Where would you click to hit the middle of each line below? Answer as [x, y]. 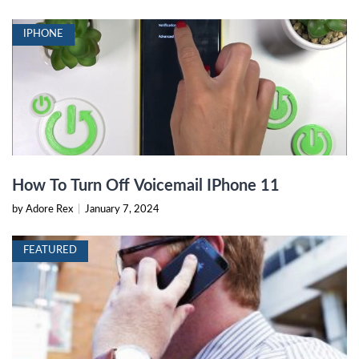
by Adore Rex [44, 210]
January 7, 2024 [122, 210]
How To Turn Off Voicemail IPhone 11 [146, 186]
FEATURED [50, 251]
